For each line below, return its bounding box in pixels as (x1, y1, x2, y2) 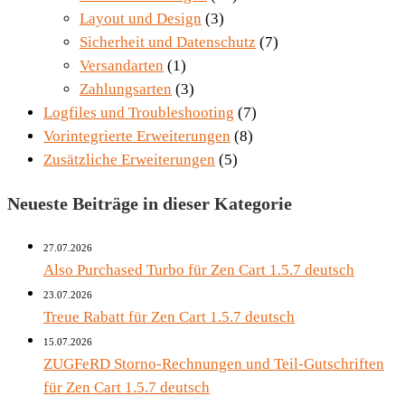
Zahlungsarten (80, 80, 172, 98)
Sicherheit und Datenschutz (80, 33, 256, 51)
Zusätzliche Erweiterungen (43, 150, 215, 168)
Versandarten (80, 56, 164, 74)
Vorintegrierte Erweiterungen (43, 127, 231, 145)
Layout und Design (80, 9, 202, 27)
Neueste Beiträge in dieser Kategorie (7, 193, 292, 213)
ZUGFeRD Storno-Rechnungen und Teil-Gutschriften (43, 354, 384, 372)
